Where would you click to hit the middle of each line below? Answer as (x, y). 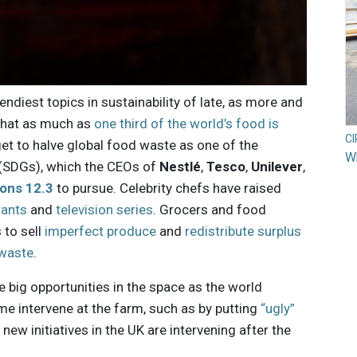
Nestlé (180, 167)
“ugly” (278, 309)
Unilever (277, 167)
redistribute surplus (243, 231)
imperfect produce (101, 231)
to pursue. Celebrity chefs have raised (168, 188)
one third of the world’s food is (187, 124)
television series (105, 210)
